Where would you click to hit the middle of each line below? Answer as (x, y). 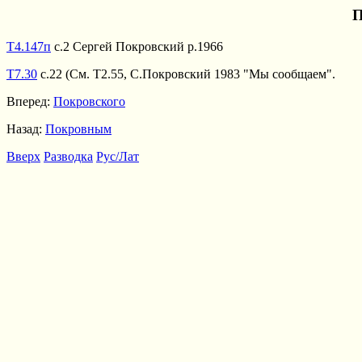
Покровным (78, 128)
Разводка (68, 156)
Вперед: (30, 101)
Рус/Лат (118, 156)
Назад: (26, 128)
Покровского (89, 101)
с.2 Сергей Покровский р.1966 (137, 46)
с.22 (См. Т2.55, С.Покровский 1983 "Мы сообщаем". (186, 74)
